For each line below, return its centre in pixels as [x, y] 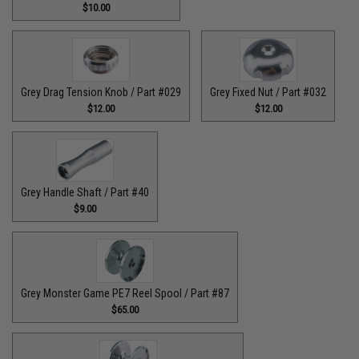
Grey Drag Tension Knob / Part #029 [101, 92]
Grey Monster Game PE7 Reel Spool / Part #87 [125, 293]
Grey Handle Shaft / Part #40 [85, 192]
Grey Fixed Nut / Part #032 [268, 92]
